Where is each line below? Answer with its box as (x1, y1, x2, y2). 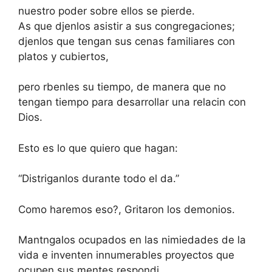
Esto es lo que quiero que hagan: (18, 141, 178, 154)
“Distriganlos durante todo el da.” (18, 172, 179, 185)
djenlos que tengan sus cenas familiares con (18, 35, 235, 47)
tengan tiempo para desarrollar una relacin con (18, 96, 246, 109)
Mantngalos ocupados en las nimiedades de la (18, 234, 246, 246)
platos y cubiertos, (18, 50, 109, 63)
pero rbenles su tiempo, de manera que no (18, 81, 226, 93)
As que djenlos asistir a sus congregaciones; (18, 19, 235, 32)
